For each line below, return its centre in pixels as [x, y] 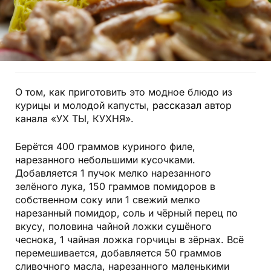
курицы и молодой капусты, [84, 106]
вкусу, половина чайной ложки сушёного [113, 227]
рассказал [178, 106]
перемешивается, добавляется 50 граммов [118, 254]
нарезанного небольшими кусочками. [105, 161]
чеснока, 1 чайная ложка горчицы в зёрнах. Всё [129, 240]
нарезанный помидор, [69, 214]
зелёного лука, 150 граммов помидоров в [115, 187]
